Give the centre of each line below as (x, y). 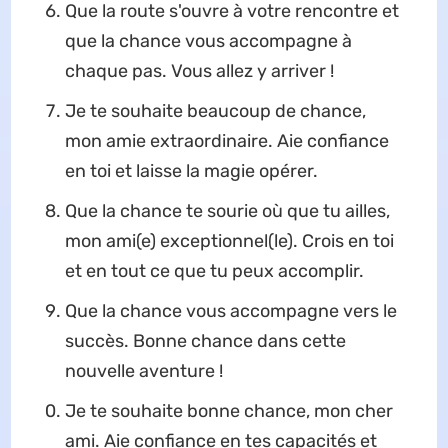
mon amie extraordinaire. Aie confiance (226, 141)
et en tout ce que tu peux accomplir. (214, 271)
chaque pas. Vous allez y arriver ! (199, 71)
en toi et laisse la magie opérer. (191, 171)
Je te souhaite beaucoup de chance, (215, 111)
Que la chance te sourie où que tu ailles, (227, 211)
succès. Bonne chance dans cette (205, 341)
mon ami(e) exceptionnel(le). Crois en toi (229, 241)
